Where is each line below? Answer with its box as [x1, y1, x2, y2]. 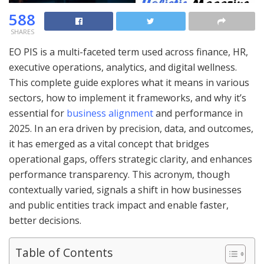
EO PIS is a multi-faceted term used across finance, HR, [9, 45, 248, 58]
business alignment [67, 106, 153, 120]
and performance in [153, 106, 243, 120]
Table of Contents [15, 245, 113, 261]
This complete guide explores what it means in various [9, 75, 249, 89]
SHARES [10, 27, 34, 36]
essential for [9, 106, 67, 120]
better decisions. [9, 213, 81, 227]
